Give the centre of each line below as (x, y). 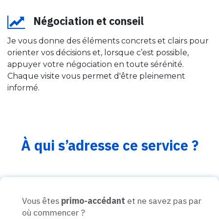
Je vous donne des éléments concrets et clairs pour (108, 41)
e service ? (164, 145)
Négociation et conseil (88, 21)
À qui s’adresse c (75, 145)
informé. (23, 88)
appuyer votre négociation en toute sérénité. (96, 64)
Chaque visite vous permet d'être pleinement (96, 76)
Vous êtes (42, 201)
